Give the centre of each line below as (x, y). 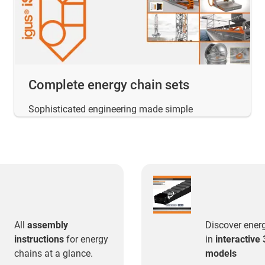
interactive (238, 240)
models (221, 254)
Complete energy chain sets (109, 85)
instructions (39, 240)
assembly (47, 225)
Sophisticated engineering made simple (111, 109)
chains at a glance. (53, 254)
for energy (86, 240)
